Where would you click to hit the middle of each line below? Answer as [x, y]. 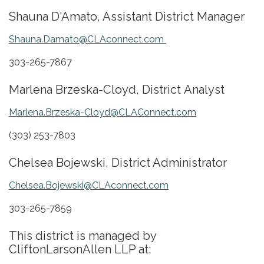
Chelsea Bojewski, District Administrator [118, 163]
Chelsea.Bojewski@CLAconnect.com [89, 185]
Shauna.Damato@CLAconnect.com [88, 39]
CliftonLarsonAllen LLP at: [80, 249]
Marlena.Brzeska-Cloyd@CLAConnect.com [103, 112]
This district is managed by [82, 236]
